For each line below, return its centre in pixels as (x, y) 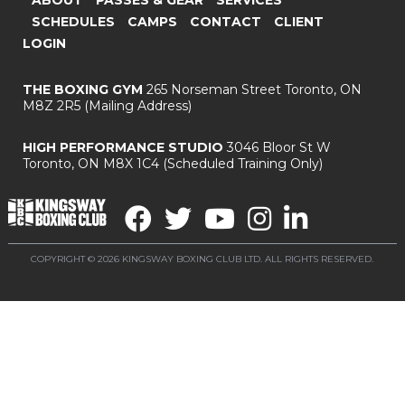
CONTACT (225, 21)
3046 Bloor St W (277, 147)
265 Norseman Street (212, 89)
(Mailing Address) (136, 105)
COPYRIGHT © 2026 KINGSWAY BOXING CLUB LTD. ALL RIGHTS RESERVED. (202, 259)
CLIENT (298, 21)
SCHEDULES (73, 21)
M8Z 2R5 (51, 105)
